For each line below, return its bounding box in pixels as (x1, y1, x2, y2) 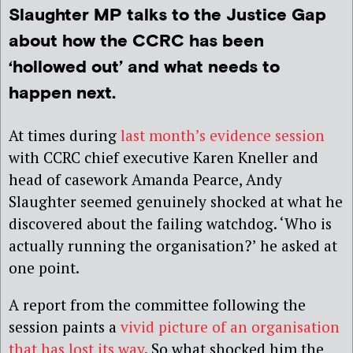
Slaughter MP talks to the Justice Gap (9, 4, 326, 28)
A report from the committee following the (9, 294, 306, 314)
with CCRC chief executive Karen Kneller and (9, 147, 318, 167)
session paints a (9, 316, 121, 336)
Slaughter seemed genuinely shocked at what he (9, 191, 343, 211)
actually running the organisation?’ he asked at (9, 235, 337, 255)
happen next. (9, 82, 116, 106)
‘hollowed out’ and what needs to (9, 56, 280, 80)
